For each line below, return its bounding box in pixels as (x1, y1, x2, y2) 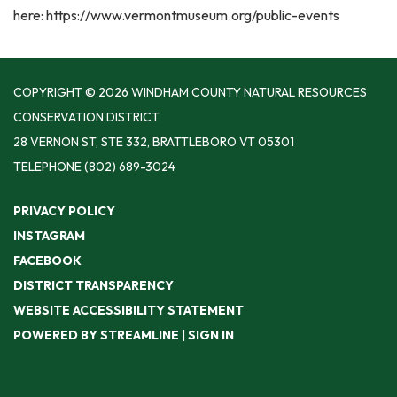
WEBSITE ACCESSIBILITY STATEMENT (13, 301, 244, 318)
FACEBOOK (13, 252, 82, 269)
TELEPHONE (13, 158, 82, 175)
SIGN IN (188, 326, 234, 343)
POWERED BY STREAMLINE (13, 326, 179, 343)
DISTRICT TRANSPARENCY (13, 276, 174, 293)
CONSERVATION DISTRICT (13, 108, 160, 125)
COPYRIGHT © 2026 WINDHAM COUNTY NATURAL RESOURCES (13, 83, 367, 100)
